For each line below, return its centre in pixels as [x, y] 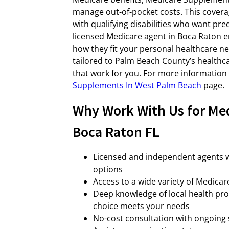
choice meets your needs [141, 206]
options [108, 169]
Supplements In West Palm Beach [137, 85]
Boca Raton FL [116, 132]
